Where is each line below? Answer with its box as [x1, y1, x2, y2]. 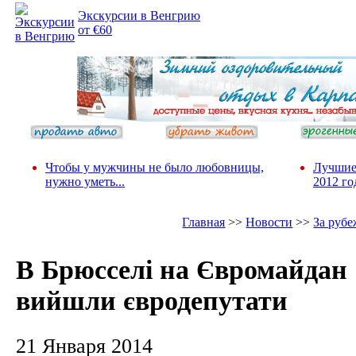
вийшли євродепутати [16, 285, 288, 316]
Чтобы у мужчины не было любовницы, [45, 161, 264, 174]
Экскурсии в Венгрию [78, 9, 200, 22]
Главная [182, 215, 226, 229]
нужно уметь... [45, 175, 125, 188]
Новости [246, 215, 293, 229]
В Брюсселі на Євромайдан [16, 254, 347, 285]
